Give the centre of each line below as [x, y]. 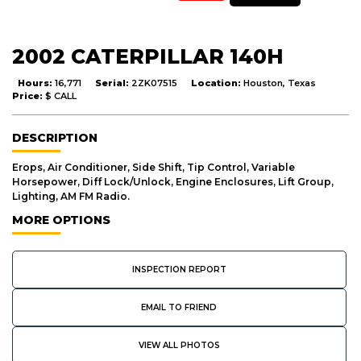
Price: [29, 95]
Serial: [113, 83]
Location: [217, 83]
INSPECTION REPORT [179, 269]
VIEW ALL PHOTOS [179, 345]
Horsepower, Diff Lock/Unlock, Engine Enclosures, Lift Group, [173, 181]
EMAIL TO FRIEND [179, 307]
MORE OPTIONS [61, 220]
